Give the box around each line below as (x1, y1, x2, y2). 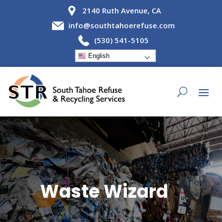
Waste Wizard (40, 179, 168, 205)
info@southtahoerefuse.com (68, 20, 175, 30)
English (86, 52, 110, 59)
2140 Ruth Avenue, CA (82, 5, 161, 15)
